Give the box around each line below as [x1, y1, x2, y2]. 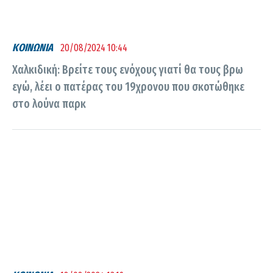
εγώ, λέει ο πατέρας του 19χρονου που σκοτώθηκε [12, 80, 244, 94]
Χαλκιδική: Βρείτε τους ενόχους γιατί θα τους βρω [12, 63, 243, 77]
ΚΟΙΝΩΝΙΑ [12, 41, 53, 54]
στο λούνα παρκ [12, 97, 86, 112]
